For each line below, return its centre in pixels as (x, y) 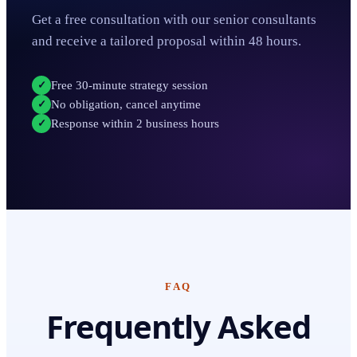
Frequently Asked (178, 326)
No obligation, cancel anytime (126, 104)
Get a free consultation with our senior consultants (174, 20)
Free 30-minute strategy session (129, 85)
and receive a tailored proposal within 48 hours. (167, 41)
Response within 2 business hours (135, 123)
